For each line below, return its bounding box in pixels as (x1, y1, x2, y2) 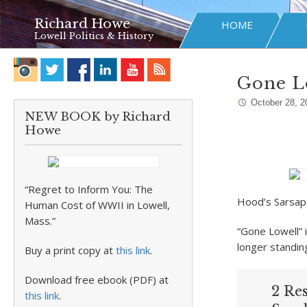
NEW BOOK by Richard (25, 110, 171, 124)
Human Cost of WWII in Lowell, (25, 198, 170, 212)
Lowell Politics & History (34, 30, 153, 42)
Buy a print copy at (25, 243, 116, 257)
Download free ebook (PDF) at (25, 273, 169, 286)
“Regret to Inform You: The (25, 182, 153, 196)
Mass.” (25, 214, 56, 228)
